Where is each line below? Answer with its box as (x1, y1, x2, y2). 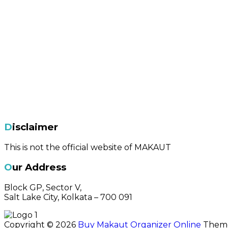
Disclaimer (12, 121, 58, 133)
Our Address (12, 161, 66, 174)
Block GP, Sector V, (4, 183, 81, 192)
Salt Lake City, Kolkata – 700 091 (4, 192, 132, 202)
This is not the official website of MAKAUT (4, 142, 171, 152)
